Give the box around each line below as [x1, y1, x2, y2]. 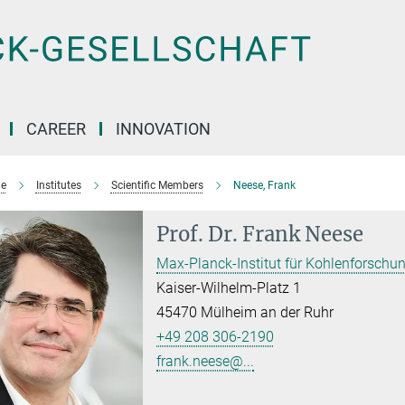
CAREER [26, 119, 86, 138]
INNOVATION [116, 119, 211, 138]
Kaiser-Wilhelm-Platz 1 [156, 279, 302, 297]
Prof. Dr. [156, 221, 239, 247]
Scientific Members [110, 179, 203, 192]
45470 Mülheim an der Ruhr [156, 304, 334, 321]
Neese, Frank [232, 179, 296, 192]
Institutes [35, 179, 81, 192]
